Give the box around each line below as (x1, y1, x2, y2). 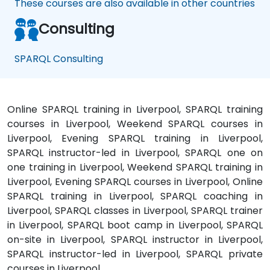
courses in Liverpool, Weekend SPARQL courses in (7, 117, 263, 131)
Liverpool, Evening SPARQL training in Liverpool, (7, 131, 263, 146)
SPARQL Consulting (14, 52, 103, 66)
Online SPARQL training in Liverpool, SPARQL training (7, 102, 263, 117)
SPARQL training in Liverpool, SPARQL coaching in (7, 189, 263, 204)
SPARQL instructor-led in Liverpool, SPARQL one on (7, 146, 263, 160)
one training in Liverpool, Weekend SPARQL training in (7, 160, 263, 175)
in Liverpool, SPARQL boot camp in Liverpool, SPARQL (7, 218, 263, 233)
